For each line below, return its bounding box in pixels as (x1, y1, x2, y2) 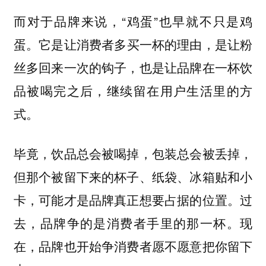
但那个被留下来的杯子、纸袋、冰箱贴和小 (13, 167, 253, 185)
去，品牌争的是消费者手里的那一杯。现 (13, 213, 253, 232)
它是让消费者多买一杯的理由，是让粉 (39, 36, 253, 53)
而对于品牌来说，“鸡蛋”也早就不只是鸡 (13, 12, 253, 30)
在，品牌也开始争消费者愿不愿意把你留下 (13, 236, 253, 255)
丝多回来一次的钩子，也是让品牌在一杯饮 (13, 59, 253, 77)
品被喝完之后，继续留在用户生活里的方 (13, 82, 253, 100)
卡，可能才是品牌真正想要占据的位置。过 (13, 190, 253, 208)
